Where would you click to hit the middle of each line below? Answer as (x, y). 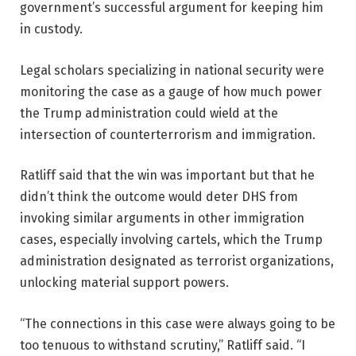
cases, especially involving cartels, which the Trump (171, 240)
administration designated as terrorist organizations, (177, 261)
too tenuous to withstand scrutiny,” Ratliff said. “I (163, 345)
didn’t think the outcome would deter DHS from (159, 197)
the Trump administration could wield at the (149, 113)
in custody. (51, 29)
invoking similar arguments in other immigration (162, 219)
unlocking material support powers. (124, 283)
